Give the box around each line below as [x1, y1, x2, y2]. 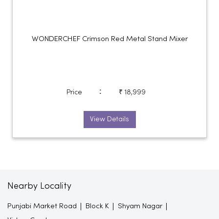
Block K [86, 202, 109, 210]
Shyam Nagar [118, 202, 162, 210]
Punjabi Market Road [7, 202, 77, 210]
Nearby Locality [7, 182, 71, 191]
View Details [90, 116, 129, 123]
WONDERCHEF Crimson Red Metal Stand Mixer [31, 35, 188, 43]
